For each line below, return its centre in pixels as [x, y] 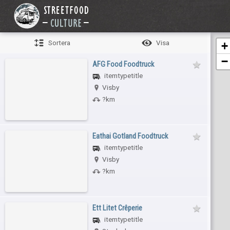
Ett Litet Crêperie [117, 208]
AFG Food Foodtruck [123, 64]
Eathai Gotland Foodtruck [130, 136]
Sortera [59, 43]
